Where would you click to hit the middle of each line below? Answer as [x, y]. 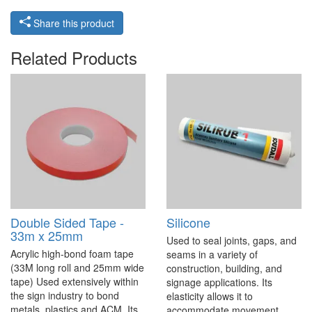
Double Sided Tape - [67, 223]
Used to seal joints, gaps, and [232, 241]
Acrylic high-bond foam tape [72, 254]
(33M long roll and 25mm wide [77, 268]
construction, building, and [224, 268]
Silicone [188, 223]
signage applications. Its [219, 282]
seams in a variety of [212, 255]
